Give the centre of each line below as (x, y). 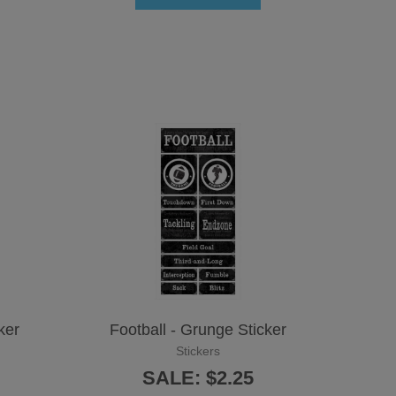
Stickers (198, 350)
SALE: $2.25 (198, 377)
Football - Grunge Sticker (198, 329)
